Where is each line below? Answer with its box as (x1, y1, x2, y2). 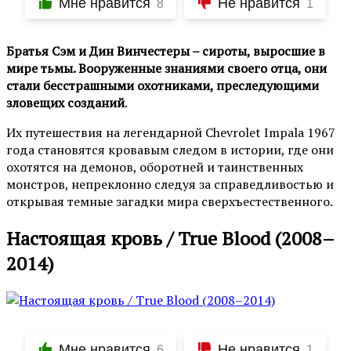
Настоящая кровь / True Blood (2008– (6, 226, 335, 251)
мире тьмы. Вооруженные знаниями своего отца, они (6, 60, 327, 78)
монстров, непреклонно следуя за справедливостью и (6, 175, 334, 194)
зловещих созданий (6, 94, 125, 112)
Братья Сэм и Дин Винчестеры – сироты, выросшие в (6, 42, 325, 60)
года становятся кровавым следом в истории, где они (6, 141, 334, 159)
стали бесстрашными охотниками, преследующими (6, 77, 319, 95)
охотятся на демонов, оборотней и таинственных (6, 158, 303, 176)
